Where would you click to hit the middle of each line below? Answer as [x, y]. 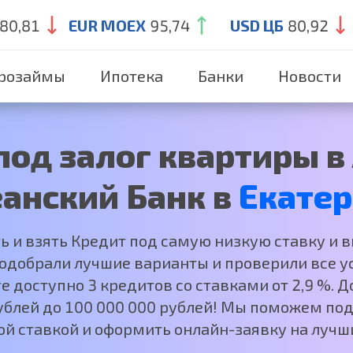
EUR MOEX [107, 25]
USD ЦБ [256, 25]
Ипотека [132, 76]
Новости [310, 76]
